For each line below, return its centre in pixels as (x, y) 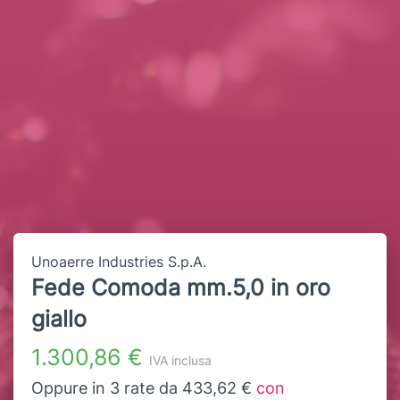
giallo (59, 318)
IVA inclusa (180, 360)
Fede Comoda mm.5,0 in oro (181, 287)
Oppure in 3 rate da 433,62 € (144, 387)
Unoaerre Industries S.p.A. (119, 261)
